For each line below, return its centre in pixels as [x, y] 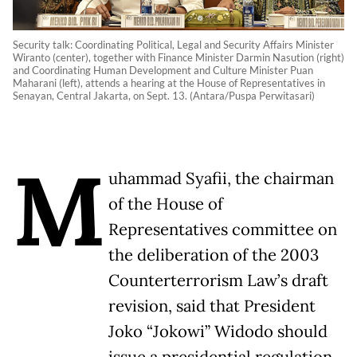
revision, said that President [212, 306]
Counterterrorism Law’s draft [218, 280]
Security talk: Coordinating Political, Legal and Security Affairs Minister [173, 44]
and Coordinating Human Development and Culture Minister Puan [163, 70]
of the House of [166, 204]
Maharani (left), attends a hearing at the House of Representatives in [169, 82]
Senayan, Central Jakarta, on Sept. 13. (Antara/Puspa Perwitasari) [164, 95]
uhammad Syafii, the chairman [221, 178]
